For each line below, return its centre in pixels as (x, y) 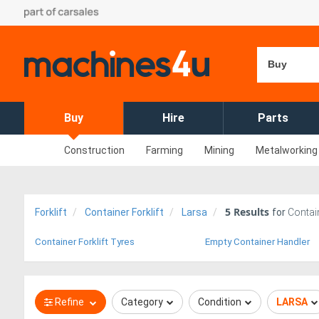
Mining (219, 150)
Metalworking (287, 150)
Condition (220, 302)
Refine (69, 302)
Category (142, 302)
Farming (164, 150)
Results (251, 212)
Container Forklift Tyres (85, 242)
